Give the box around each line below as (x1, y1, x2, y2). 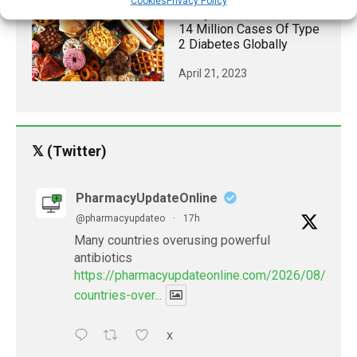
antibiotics (74, 250, 132, 266)
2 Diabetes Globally (178, 37, 288, 53)
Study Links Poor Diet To (178, 6, 317, 22)
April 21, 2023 (178, 67, 247, 80)
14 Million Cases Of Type (178, 22, 320, 37)
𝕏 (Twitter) (32, 143, 107, 160)
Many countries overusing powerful (74, 233, 270, 249)
